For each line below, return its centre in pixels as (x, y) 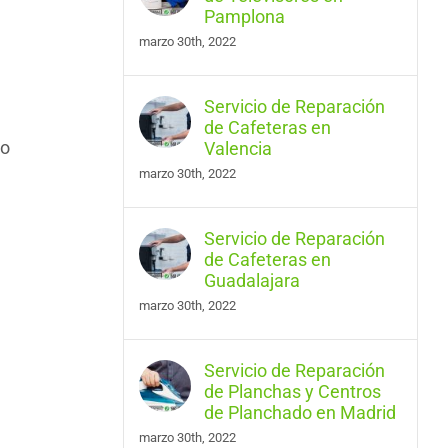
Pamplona (244, 16)
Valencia (237, 148)
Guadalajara (251, 280)
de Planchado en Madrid (299, 412)
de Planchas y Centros (292, 391)
